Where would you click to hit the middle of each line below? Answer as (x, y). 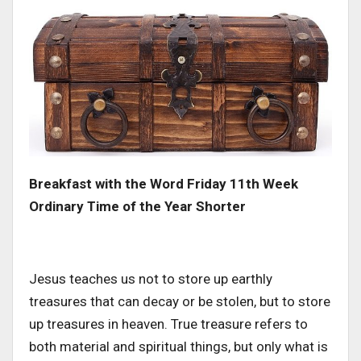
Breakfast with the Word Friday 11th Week (164, 183)
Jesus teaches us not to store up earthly (151, 278)
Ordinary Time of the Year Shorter (139, 206)
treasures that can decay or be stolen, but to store (180, 301)
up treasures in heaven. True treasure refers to (168, 324)
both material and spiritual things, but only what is (178, 346)
